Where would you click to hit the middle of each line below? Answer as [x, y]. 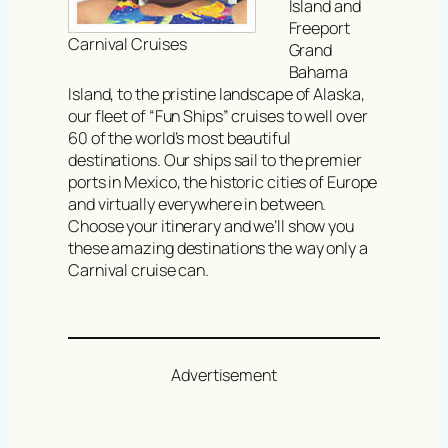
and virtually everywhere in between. [197, 203]
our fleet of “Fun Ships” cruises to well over [218, 115]
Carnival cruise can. [138, 269]
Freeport [319, 27]
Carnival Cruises [127, 44]
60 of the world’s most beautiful [179, 137]
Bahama [318, 71]
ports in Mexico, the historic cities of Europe [223, 181]
